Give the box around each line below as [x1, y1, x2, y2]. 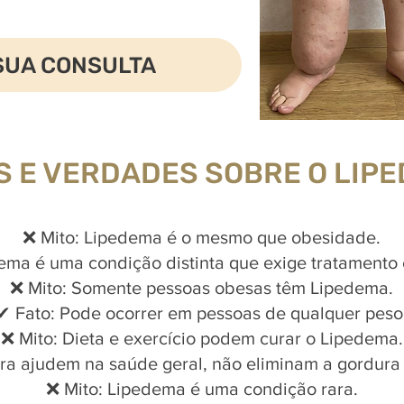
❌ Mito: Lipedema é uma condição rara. [45, 379, 358, 399]
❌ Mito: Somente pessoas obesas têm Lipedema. [10, 278, 393, 298]
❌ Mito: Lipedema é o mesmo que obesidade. [23, 227, 381, 247]
